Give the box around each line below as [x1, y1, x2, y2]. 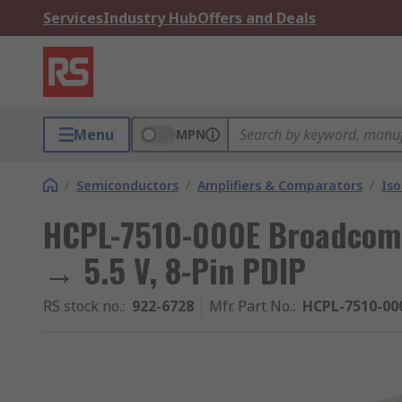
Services [43, 8, 103, 28]
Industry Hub [103, 8, 197, 28]
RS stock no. [43, 296, 122, 316]
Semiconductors [76, 177, 179, 194]
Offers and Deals [197, 8, 316, 28]
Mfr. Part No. [209, 296, 293, 316]
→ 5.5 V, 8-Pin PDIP [43, 246, 306, 293]
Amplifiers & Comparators [197, 177, 363, 194]
